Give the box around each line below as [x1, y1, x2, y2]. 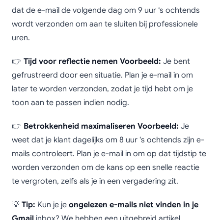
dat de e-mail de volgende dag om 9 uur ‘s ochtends [12, 5, 200, 15]
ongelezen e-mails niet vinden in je [69, 200, 198, 210]
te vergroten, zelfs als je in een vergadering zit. [12, 176, 178, 186]
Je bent [161, 56, 190, 66]
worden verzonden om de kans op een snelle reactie [12, 163, 199, 172]
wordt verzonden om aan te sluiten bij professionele [12, 19, 198, 29]
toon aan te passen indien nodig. [12, 98, 129, 108]
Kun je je [35, 200, 69, 210]
